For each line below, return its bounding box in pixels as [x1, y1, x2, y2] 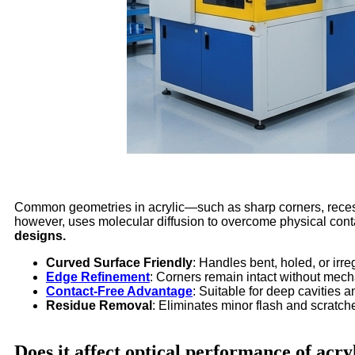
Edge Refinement [46, 269, 150, 284]
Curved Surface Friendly [46, 255, 193, 269]
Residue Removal [46, 298, 152, 312]
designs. [14, 228, 66, 242]
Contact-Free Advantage [46, 284, 193, 298]
